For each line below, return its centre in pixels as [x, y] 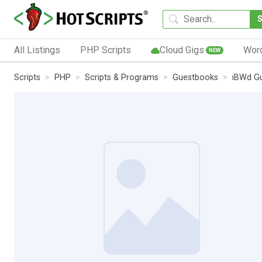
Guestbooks [195, 77]
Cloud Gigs [182, 50]
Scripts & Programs [122, 77]
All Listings [37, 50]
